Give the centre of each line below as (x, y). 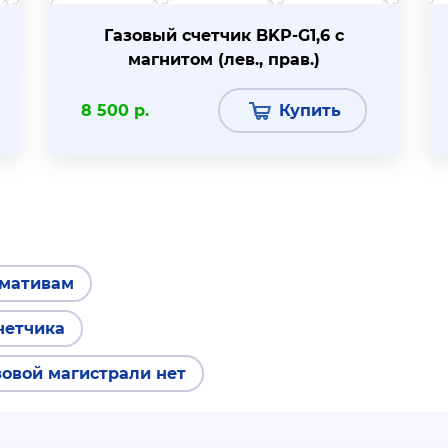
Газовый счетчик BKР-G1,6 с (224, 35)
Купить (310, 110)
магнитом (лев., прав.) (224, 59)
